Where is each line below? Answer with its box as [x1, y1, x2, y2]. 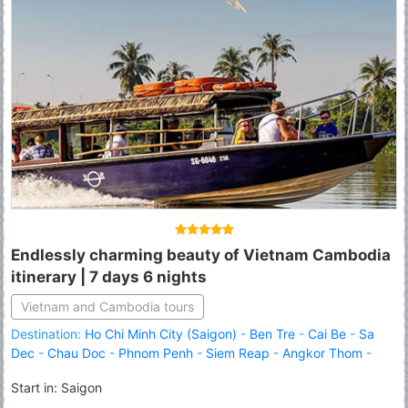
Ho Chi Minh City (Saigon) [85, 326, 237, 342]
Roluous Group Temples [93, 364, 233, 381]
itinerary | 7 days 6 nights [11, 268, 207, 287]
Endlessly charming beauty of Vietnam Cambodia [11, 246, 391, 265]
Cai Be [308, 326, 346, 342]
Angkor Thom [282, 345, 362, 362]
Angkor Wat [11, 364, 80, 381]
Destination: [11, 326, 85, 342]
